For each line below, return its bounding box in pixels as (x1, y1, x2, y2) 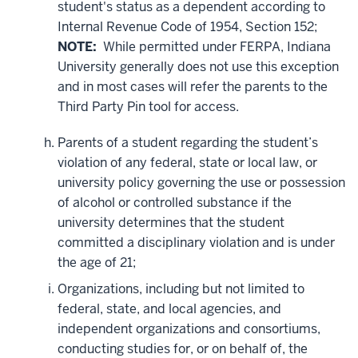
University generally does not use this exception (58, 58, 339, 76)
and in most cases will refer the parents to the (58, 78, 328, 96)
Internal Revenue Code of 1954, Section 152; (58, 18, 317, 36)
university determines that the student (58, 214, 284, 232)
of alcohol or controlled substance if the (58, 194, 292, 212)
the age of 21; (58, 254, 136, 272)
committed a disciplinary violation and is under (58, 234, 335, 252)
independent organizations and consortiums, (58, 320, 320, 338)
